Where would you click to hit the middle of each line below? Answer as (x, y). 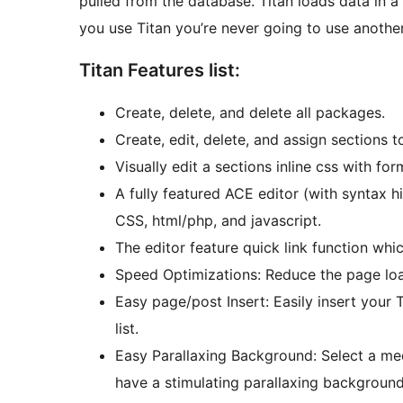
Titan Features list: (160, 71)
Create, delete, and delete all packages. (250, 113)
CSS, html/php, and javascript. (218, 221)
